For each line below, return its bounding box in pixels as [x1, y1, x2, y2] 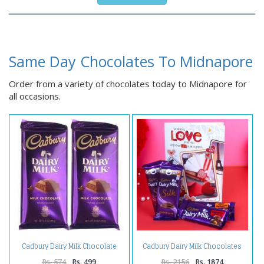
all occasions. [9, 90, 61, 103]
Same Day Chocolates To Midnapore [9, 51, 253, 72]
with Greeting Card [163, 247, 222, 259]
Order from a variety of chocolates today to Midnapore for [9, 78, 247, 90]
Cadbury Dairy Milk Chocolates [143, 240, 242, 253]
